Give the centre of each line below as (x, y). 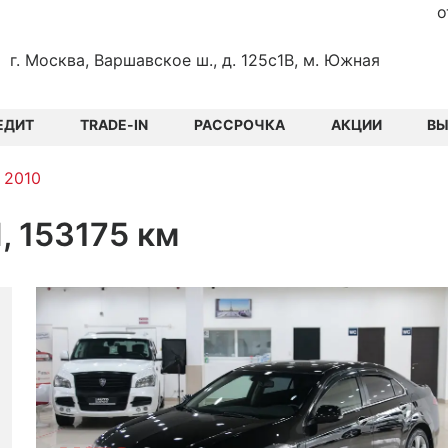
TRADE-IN (113, 124)
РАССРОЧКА (239, 124)
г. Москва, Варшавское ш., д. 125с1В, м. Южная (195, 59)
